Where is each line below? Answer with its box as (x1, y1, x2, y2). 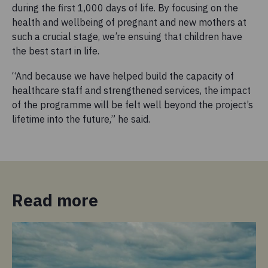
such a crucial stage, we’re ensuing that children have (12, 30, 242, 42)
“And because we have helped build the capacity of (12, 69, 234, 82)
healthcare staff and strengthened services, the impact (12, 84, 251, 96)
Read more (12, 188, 98, 211)
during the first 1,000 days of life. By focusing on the (12, 1, 238, 14)
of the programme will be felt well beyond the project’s (12, 98, 253, 111)
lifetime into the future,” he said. (12, 112, 150, 125)
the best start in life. (12, 44, 99, 57)
